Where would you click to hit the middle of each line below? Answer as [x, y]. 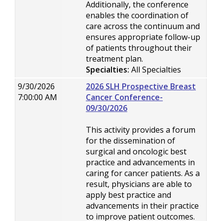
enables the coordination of [137, 15]
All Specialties [155, 70]
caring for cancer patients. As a [143, 173]
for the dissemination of [130, 141]
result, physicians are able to [139, 184]
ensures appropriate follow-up [143, 37]
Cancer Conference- [124, 97]
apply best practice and [129, 195]
